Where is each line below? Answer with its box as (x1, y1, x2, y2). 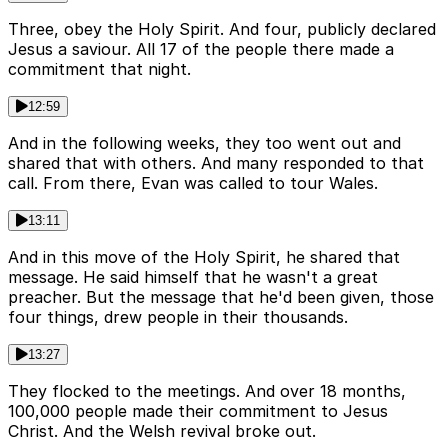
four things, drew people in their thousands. (8, 307, 348, 328)
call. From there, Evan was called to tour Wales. (8, 173, 378, 194)
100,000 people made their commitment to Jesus (8, 401, 388, 422)
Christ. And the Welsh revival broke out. (8, 421, 316, 442)
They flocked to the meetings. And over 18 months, (8, 381, 406, 402)
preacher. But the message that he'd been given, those (8, 287, 434, 308)
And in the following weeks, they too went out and (8, 133, 401, 154)
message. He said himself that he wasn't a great (8, 267, 378, 288)
